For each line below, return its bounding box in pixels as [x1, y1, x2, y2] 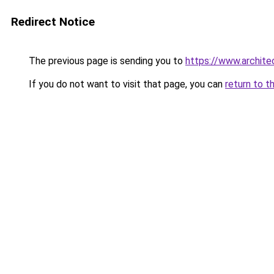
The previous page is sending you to [26, 55, 185, 67]
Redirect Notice [11, 15, 95, 29]
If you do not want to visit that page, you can [26, 78, 225, 90]
